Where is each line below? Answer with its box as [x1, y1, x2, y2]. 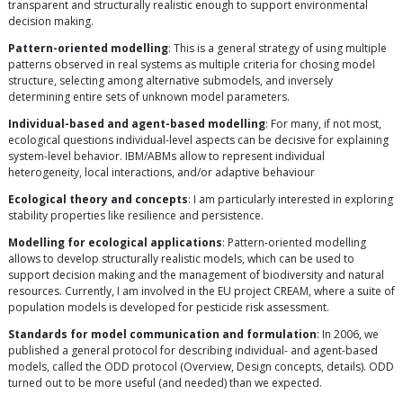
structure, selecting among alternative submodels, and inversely [8, 72, 333, 88]
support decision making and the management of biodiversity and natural [8, 266, 384, 282]
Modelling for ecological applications [8, 234, 222, 250]
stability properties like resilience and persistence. [8, 207, 264, 223]
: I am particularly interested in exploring [188, 191, 393, 207]
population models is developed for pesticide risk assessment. [8, 299, 329, 315]
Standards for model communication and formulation [8, 326, 317, 342]
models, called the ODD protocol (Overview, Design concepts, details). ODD [8, 358, 394, 374]
